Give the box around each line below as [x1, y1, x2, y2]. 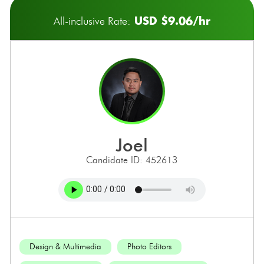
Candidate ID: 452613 [86, 154, 178, 166]
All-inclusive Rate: [53, 14, 131, 28]
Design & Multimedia [29, 241, 101, 252]
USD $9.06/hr [130, 13, 210, 28]
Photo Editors [127, 241, 171, 252]
